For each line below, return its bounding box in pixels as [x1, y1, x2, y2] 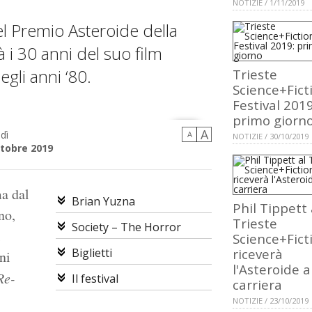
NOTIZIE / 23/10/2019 [233, 295, 309, 306]
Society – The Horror [71, 219, 181, 235]
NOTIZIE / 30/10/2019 [233, 131, 309, 142]
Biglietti [71, 245, 112, 261]
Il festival [71, 271, 118, 287]
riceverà [233, 245, 283, 263]
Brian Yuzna [71, 194, 135, 210]
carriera [233, 276, 282, 294]
